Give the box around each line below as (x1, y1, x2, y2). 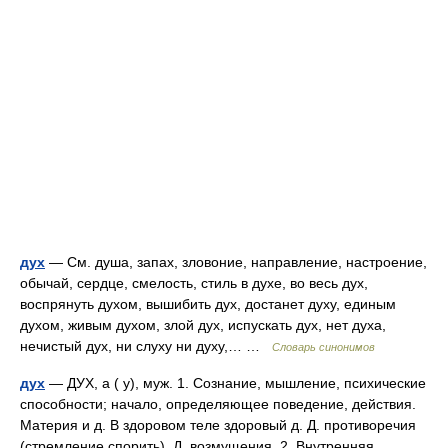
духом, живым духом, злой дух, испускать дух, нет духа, (20, 317, 386, 333)
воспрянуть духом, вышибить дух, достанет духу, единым (20, 296, 396, 312)
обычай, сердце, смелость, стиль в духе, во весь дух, (20, 275, 368, 291)
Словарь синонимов (272, 341, 375, 353)
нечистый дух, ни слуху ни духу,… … (20, 338, 272, 354)
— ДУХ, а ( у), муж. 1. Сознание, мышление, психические (45, 375, 426, 391)
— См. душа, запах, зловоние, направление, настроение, (45, 254, 427, 270)
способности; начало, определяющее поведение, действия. (20, 396, 416, 412)
